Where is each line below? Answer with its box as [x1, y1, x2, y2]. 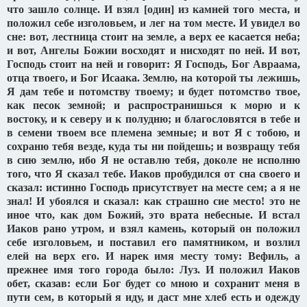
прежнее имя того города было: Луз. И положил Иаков [7, 264, 300, 275]
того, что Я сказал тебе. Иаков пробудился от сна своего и [7, 168, 300, 180]
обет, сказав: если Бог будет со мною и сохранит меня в [7, 278, 300, 289]
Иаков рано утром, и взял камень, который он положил [7, 223, 300, 234]
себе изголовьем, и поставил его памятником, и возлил [7, 236, 300, 248]
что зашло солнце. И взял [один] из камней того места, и [7, 3, 300, 15]
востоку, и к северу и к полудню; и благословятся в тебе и [7, 113, 300, 125]
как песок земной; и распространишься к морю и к [7, 99, 300, 111]
